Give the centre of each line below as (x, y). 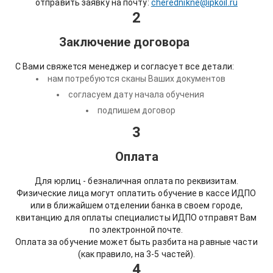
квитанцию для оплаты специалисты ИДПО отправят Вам (136, 218)
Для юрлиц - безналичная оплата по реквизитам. (136, 181)
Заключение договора (125, 42)
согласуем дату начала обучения (136, 94)
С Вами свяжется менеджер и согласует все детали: (125, 66)
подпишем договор (136, 110)
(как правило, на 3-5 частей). (136, 254)
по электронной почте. (136, 230)
